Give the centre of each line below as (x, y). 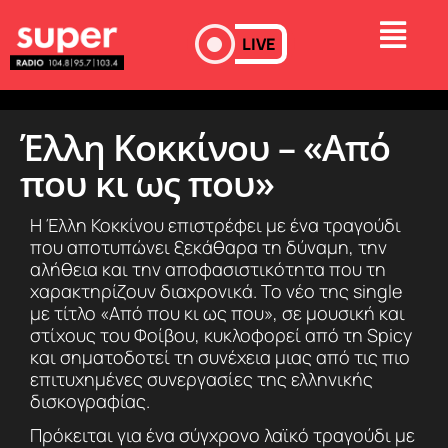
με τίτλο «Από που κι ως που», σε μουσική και (217, 313)
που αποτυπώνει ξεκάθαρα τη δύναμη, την (208, 247)
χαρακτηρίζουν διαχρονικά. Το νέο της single (216, 291)
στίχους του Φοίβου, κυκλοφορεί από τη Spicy (221, 335)
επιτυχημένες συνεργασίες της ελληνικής (201, 379)
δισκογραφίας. (90, 401)
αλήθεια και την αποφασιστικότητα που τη (208, 269)
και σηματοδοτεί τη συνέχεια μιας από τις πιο (220, 357)
